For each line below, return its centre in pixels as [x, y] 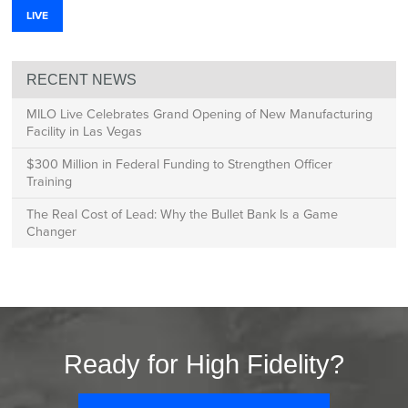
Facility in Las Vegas [85, 132]
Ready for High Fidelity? [204, 365]
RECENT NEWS [82, 80]
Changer [52, 232]
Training [50, 182]
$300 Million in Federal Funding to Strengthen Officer [180, 164]
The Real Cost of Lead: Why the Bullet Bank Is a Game [183, 214]
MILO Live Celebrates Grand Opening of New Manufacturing [200, 114]
